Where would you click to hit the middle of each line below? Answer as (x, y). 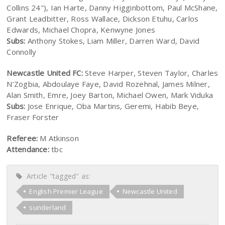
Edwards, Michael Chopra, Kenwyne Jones (81, 30)
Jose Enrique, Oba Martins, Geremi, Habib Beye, (112, 106)
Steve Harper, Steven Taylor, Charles (150, 73)
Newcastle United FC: (45, 73)
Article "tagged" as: (57, 176)
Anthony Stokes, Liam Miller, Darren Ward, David (113, 41)
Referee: (22, 138)
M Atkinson (58, 138)
